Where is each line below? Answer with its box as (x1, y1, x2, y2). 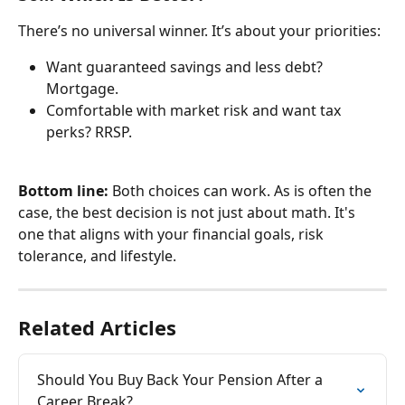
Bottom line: (18, 180, 108, 201)
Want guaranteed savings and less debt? (46, 57, 326, 78)
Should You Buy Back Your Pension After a (37, 369, 326, 390)
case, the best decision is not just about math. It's (18, 202, 359, 222)
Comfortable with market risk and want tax (46, 100, 344, 121)
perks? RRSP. (46, 122, 132, 143)
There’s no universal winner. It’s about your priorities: (18, 20, 381, 41)
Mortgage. (46, 79, 118, 99)
